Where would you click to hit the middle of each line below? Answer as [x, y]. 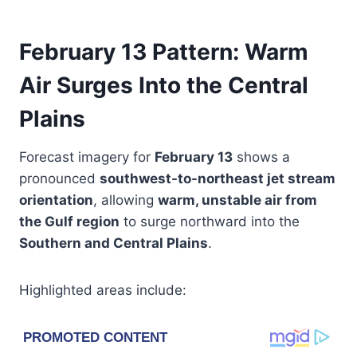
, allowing [126, 200]
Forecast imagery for [87, 157]
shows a [261, 157]
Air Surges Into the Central [164, 85]
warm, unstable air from [237, 200]
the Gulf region [69, 221]
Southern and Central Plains [114, 243]
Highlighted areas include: [103, 290]
